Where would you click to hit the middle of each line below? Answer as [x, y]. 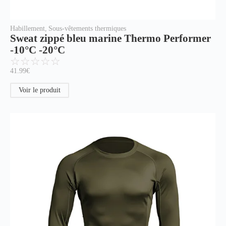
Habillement [27, 29]
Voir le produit [40, 90]
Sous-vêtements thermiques [87, 29]
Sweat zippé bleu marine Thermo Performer [110, 39]
